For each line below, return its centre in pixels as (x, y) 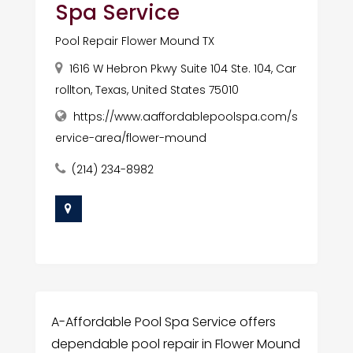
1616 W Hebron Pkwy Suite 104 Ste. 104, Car (182, 68)
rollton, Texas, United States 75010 (147, 89)
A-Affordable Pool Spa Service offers (163, 321)
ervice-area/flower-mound (130, 137)
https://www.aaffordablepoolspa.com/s (185, 116)
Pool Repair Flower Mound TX (134, 41)
